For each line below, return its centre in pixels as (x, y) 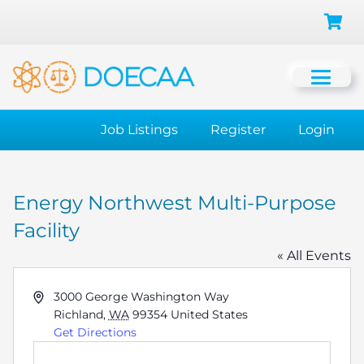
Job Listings (139, 130)
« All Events (314, 256)
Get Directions (95, 332)
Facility (46, 230)
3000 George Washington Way (141, 297)
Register (238, 130)
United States (209, 314)
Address (55, 296)
